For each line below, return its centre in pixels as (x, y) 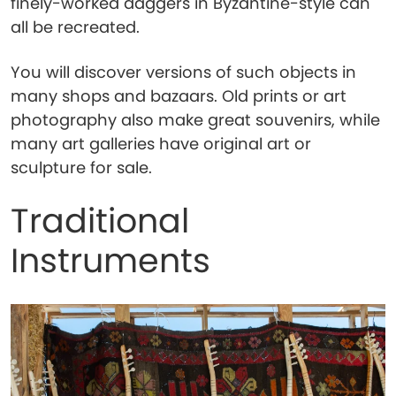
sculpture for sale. (81, 168)
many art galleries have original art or (161, 144)
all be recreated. (75, 27)
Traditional (100, 221)
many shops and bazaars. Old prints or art (179, 96)
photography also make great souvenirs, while (195, 120)
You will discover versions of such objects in (183, 72)
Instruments (110, 260)
